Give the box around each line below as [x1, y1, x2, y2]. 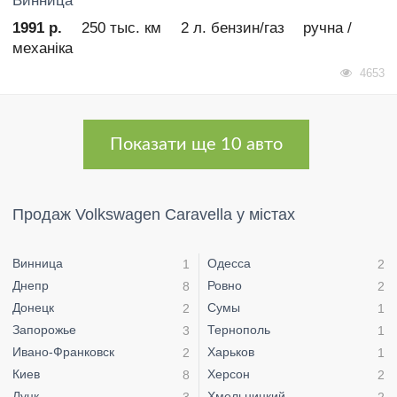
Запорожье [12, 322, 76, 337]
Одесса [207, 255, 251, 270]
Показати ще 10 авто [110, 136, 283, 154]
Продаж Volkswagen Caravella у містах [12, 205, 295, 223]
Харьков [207, 344, 254, 359]
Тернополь [207, 322, 270, 337]
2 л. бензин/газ [180, 19, 284, 37]
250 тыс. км [81, 19, 161, 37]
